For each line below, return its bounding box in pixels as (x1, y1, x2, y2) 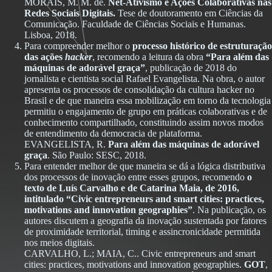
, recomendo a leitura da (92, 52, 184, 62)
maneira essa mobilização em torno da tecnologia (84, 95, 271, 106)
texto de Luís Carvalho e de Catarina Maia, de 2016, (24, 183, 239, 193)
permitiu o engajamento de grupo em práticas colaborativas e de (24, 106, 267, 117)
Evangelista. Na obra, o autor (153, 73, 265, 84)
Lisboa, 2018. (24, 30, 77, 40)
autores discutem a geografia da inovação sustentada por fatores (24, 216, 267, 226)
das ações (24, 52, 65, 62)
